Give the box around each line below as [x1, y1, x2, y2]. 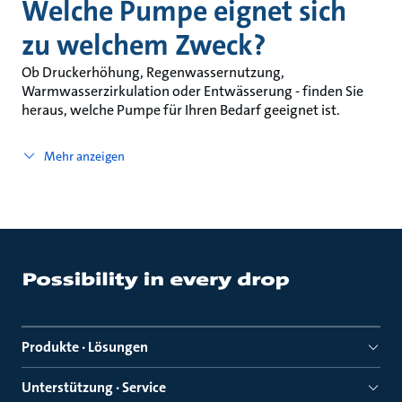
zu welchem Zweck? [22, 27, 266, 64]
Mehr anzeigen [43, 148, 125, 164]
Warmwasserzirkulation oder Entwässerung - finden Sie [22, 82, 363, 100]
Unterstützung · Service [22, 378, 166, 397]
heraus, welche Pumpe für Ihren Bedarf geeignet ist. [22, 100, 340, 119]
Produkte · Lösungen [22, 337, 148, 356]
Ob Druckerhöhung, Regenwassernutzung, [22, 63, 284, 82]
